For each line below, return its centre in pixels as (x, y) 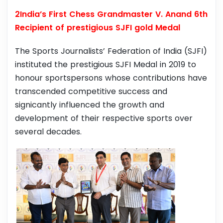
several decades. (48, 132)
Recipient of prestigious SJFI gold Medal (98, 28)
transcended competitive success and (91, 92)
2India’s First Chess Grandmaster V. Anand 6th (111, 14)
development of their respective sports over (104, 118)
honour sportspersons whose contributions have (111, 78)
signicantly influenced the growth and (90, 105)
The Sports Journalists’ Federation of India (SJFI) (111, 51)
